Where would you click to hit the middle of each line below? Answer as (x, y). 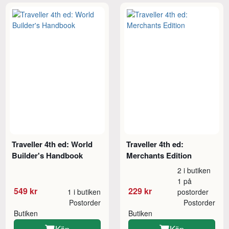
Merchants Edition (159, 156)
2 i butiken (194, 170)
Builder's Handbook (48, 156)
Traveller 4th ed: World (52, 144)
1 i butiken (84, 192)
